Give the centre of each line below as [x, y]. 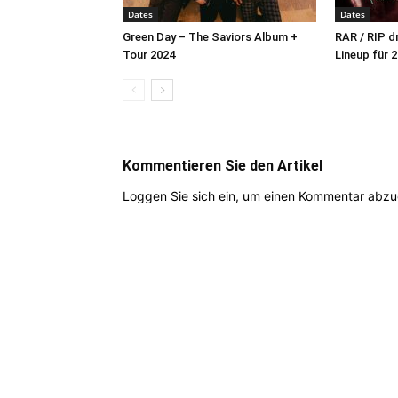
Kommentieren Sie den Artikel [223, 165]
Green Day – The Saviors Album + [210, 36]
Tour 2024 [149, 54]
